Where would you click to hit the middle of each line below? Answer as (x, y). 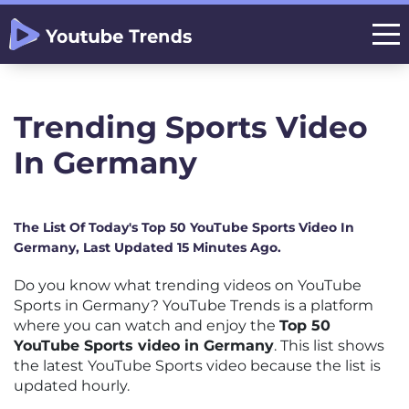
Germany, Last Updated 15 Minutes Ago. (147, 247)
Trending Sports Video (191, 127)
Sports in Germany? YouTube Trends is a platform (194, 305)
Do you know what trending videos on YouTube (188, 285)
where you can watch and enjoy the (147, 325)
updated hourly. (72, 386)
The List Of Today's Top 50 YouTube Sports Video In (184, 227)
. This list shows (329, 346)
